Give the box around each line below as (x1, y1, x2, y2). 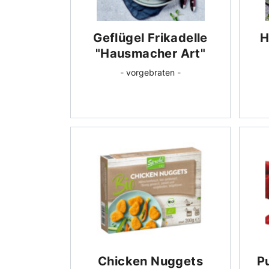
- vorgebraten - (120, 67, 181, 77)
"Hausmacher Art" (95, 46, 206, 61)
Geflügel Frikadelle (93, 30, 208, 45)
